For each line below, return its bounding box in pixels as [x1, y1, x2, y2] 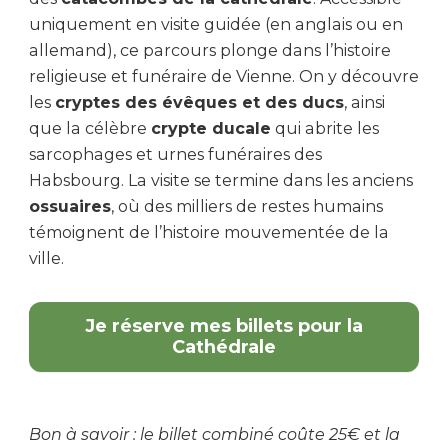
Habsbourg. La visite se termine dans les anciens [29, 170, 413, 190]
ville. [29, 248, 64, 268]
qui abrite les [271, 118, 379, 138]
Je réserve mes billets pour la [85, 314, 363, 337]
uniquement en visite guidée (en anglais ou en [29, 14, 403, 34]
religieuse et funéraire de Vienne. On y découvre [29, 66, 419, 86]
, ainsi [344, 92, 385, 112]
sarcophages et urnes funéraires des [29, 144, 322, 164]
